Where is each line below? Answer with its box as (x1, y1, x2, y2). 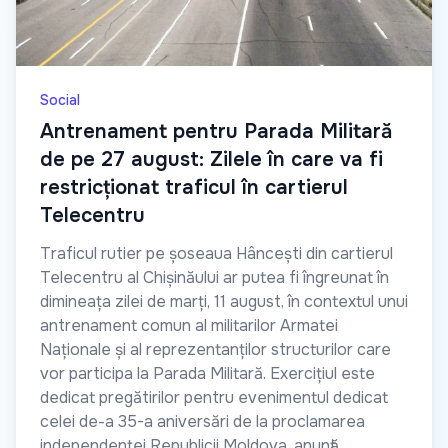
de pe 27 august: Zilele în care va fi (40, 147, 383, 172)
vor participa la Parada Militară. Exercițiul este (40, 363, 375, 384)
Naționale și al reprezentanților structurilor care (40, 339, 391, 360)
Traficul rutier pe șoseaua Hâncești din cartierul (40, 243, 393, 264)
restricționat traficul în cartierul (40, 175, 348, 200)
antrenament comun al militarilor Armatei (40, 315, 338, 336)
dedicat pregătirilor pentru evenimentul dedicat (40, 387, 388, 408)
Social (40, 91, 80, 109)
